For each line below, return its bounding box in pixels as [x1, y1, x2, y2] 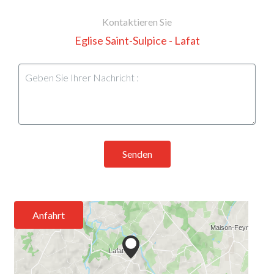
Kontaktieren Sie [102, 15, 172, 28]
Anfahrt [32, 209, 65, 221]
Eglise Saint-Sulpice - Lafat [74, 33, 200, 47]
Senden [122, 147, 152, 160]
